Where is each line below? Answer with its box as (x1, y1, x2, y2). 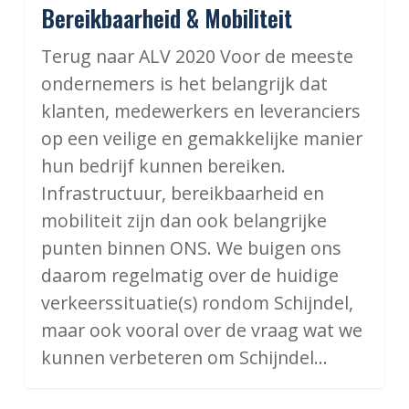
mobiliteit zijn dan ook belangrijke (40, 207, 327, 233)
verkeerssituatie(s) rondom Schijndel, (40, 289, 353, 315)
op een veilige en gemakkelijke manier (40, 125, 362, 151)
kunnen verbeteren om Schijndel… (40, 344, 328, 370)
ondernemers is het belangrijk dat (40, 70, 328, 96)
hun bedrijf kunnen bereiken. (40, 152, 286, 178)
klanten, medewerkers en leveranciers (40, 98, 361, 123)
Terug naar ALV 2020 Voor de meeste (40, 43, 353, 68)
